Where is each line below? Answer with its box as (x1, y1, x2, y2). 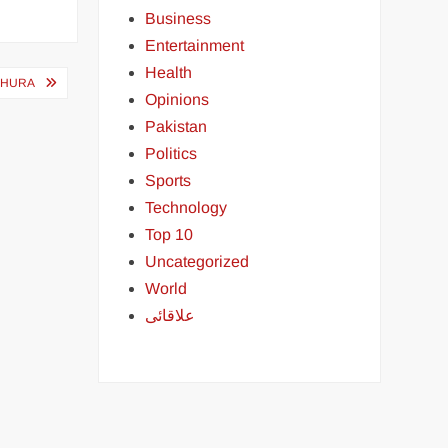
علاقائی (145, 307, 196, 324)
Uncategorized (145, 253, 250, 270)
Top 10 (145, 226, 194, 243)
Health (145, 64, 193, 81)
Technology (145, 199, 228, 216)
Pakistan (145, 118, 208, 135)
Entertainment (145, 37, 245, 54)
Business (145, 10, 212, 27)
